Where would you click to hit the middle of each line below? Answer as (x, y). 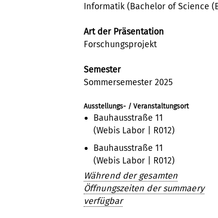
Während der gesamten (131, 175)
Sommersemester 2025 (128, 82)
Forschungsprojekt (120, 44)
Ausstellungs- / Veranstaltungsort (136, 106)
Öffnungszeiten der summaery (144, 188)
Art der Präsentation (124, 31)
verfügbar (103, 201)
